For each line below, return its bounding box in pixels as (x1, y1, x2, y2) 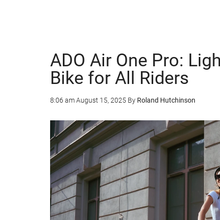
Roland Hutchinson (137, 96, 195, 104)
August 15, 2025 (76, 96, 126, 104)
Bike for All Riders (50, 68, 189, 88)
